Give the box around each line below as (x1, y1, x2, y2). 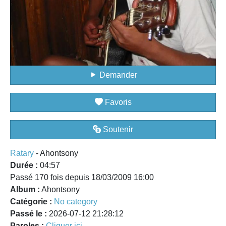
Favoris (102, 98, 132, 106)
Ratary (10, 149, 34, 157)
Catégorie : (10, 197, 52, 206)
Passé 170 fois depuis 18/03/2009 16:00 (10, 173, 154, 182)
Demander (97, 71, 137, 79)
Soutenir (101, 125, 133, 134)
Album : (10, 185, 40, 194)
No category (54, 197, 97, 206)
